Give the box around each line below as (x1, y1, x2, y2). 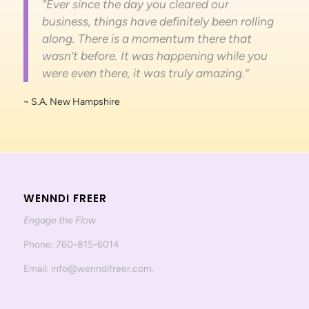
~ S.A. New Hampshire (23, 96, 120, 108)
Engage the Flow (23, 214, 96, 226)
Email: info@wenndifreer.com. (23, 262, 154, 275)
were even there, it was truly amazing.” (41, 66, 249, 80)
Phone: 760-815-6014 (23, 238, 119, 250)
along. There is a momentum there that (41, 31, 252, 46)
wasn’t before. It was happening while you (41, 48, 268, 63)
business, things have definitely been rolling (41, 14, 274, 28)
